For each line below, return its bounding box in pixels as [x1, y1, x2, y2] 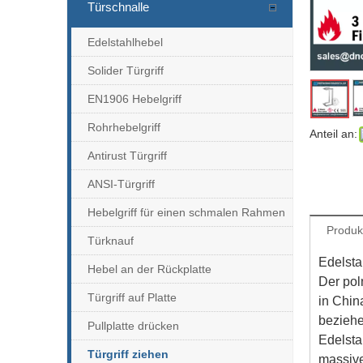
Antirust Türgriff [88, 148, 167, 162]
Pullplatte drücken [88, 318, 179, 332]
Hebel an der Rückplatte [88, 262, 211, 275]
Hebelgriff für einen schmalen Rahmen [88, 205, 285, 219]
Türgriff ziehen [88, 347, 169, 361]
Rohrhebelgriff [88, 120, 160, 134]
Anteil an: [310, 126, 357, 140]
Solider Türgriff [88, 63, 164, 77]
